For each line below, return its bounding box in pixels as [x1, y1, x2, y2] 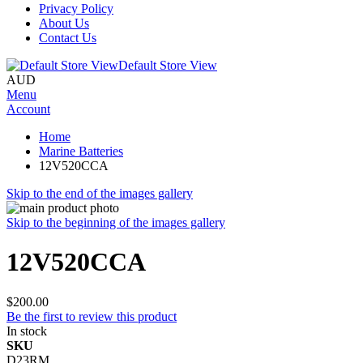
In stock [6, 323, 47, 338]
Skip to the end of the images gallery [6, 186, 193, 200]
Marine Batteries [39, 144, 123, 158]
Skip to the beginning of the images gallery [6, 216, 225, 229]
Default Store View [118, 58, 217, 72]
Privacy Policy [39, 2, 113, 15]
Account [6, 102, 50, 116]
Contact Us [39, 31, 96, 45]
